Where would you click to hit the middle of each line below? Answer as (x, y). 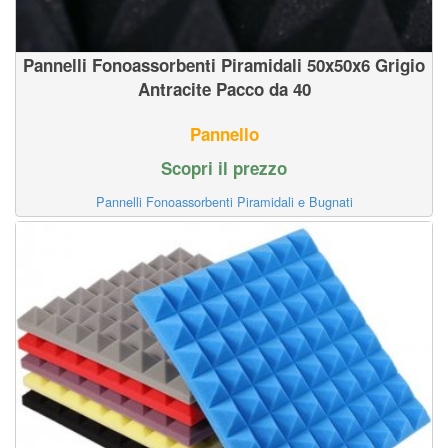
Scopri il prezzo (224, 167)
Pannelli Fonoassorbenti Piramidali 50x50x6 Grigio (224, 64)
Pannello (224, 133)
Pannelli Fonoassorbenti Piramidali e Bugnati (224, 201)
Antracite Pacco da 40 (224, 88)
